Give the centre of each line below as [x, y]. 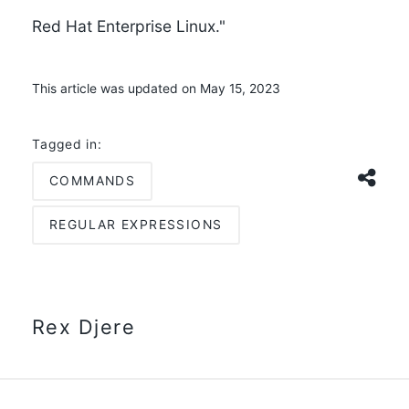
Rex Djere [84, 327]
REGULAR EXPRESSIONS [136, 225]
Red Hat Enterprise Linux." [128, 26]
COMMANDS [92, 181]
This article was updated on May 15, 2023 [156, 89]
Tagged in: [67, 145]
